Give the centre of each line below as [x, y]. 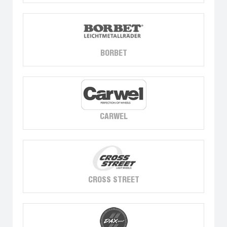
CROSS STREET [113, 180]
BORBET [113, 53]
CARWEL [113, 117]
